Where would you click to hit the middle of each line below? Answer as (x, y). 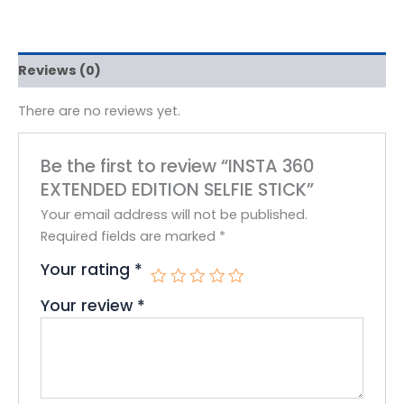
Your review (89, 306)
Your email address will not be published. (174, 215)
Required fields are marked (130, 237)
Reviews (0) (60, 70)
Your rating (88, 270)
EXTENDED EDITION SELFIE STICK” (178, 190)
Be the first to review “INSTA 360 (178, 166)
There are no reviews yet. (99, 111)
